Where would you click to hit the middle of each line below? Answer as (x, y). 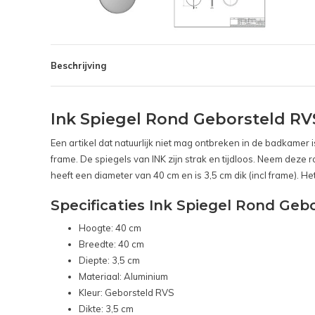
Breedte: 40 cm (111, 244)
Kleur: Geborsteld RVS (127, 293)
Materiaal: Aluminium (123, 277)
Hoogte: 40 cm (110, 228)
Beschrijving (78, 66)
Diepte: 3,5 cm (109, 261)
